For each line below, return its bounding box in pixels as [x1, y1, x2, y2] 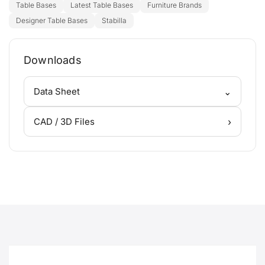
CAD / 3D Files [34, 116, 95, 128]
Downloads [24, 54, 82, 67]
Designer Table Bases [16, 15, 88, 25]
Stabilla [102, 15, 127, 25]
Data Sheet [34, 86, 80, 98]
